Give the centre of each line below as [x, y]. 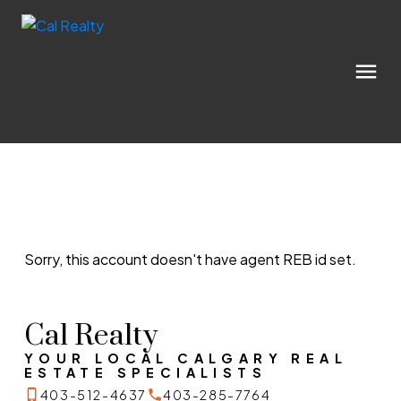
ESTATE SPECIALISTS [145, 372]
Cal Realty [90, 336]
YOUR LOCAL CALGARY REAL [186, 358]
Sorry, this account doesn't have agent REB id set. [190, 259]
